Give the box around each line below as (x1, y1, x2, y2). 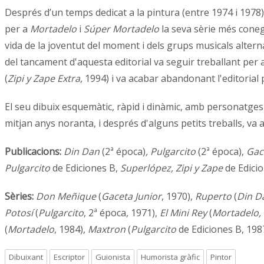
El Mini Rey (160, 206, 207, 220)
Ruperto (195, 190, 232, 203)
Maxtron (88, 223, 126, 236)
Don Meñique (36, 190, 96, 203)
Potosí (5, 206, 33, 220)
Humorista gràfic (141, 252, 200, 263)
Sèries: (5, 190, 34, 203)
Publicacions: (5, 145, 64, 159)
